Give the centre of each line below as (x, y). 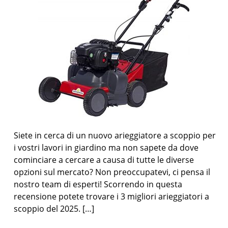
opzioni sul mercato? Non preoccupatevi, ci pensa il (112, 172)
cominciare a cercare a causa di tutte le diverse (104, 160)
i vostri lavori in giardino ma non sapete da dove (106, 148)
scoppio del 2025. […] (54, 209)
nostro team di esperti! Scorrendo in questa (98, 184)
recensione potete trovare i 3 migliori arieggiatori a (112, 196)
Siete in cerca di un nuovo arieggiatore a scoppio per (115, 135)
